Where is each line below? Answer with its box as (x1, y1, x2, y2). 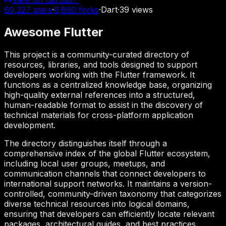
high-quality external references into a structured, (4, 89, 195, 100)
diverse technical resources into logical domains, (4, 198, 190, 209)
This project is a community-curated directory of (4, 49, 189, 60)
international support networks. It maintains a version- (4, 178, 212, 189)
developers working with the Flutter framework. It (4, 69, 195, 80)
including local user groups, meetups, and (4, 158, 165, 168)
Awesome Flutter (4, 24, 103, 39)
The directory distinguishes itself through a (4, 138, 167, 148)
